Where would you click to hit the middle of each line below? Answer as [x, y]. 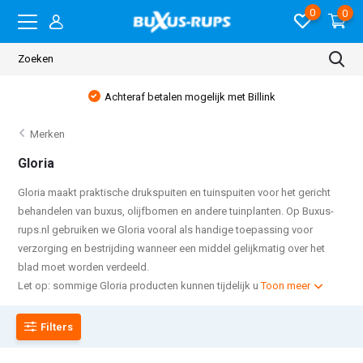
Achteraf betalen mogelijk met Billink [190, 97]
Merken [48, 134]
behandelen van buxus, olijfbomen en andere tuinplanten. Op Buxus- [176, 211]
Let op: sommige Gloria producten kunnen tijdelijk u [140, 286]
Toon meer [287, 286]
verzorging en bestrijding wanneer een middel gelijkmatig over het [172, 248]
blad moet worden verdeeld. [84, 267]
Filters [57, 327]
